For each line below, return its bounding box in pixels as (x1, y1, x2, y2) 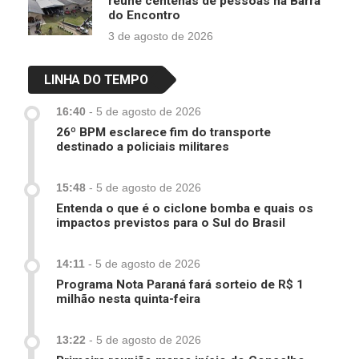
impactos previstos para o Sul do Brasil (56, 216, 285, 231)
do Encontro (108, 8, 180, 23)
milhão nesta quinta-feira (56, 292, 200, 307)
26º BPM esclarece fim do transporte (56, 125, 271, 140)
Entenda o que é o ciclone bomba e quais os (56, 201, 313, 216)
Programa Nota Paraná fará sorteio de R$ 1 (56, 277, 304, 292)
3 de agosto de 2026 (108, 30, 213, 43)
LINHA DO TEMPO (44, 72, 148, 88)
